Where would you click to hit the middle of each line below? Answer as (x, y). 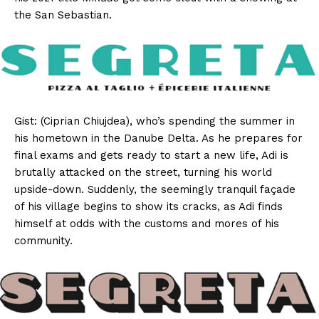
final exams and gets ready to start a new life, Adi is (151, 155)
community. (43, 240)
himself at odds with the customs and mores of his (147, 223)
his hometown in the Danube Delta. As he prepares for (158, 138)
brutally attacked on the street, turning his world (143, 172)
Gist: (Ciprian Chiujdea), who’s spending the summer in (155, 121)
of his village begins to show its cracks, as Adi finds (148, 206)
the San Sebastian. (63, 15)
